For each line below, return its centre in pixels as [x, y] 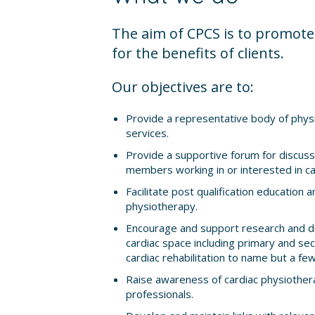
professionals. [159, 294]
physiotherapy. [161, 206]
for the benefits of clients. [198, 53]
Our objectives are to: [182, 87]
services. [147, 133]
